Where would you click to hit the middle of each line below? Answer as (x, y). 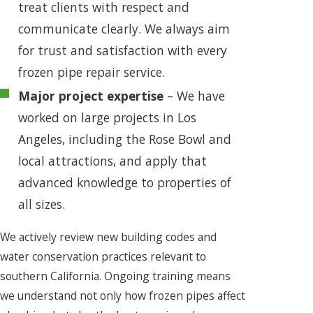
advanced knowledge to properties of (124, 183)
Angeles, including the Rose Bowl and (124, 139)
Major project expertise (90, 96)
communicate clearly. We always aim (124, 28)
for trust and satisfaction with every (122, 50)
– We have (194, 96)
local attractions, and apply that (112, 161)
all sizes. (41, 204)
